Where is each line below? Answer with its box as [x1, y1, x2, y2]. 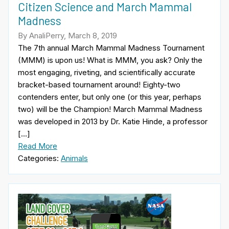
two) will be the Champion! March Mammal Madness [18, 104, 202, 114]
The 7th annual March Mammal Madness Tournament [18, 43, 204, 53]
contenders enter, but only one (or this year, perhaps [18, 92, 201, 102]
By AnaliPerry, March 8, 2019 [18, 31, 117, 41]
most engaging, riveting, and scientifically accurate [18, 67, 195, 78]
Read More [18, 141, 57, 151]
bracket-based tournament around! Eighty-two [18, 80, 180, 90]
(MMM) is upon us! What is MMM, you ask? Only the [18, 55, 202, 65]
